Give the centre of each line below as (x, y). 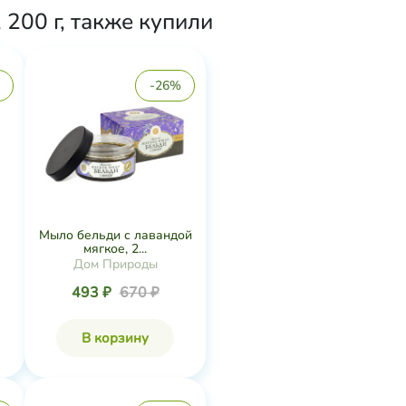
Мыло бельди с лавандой (115, 235)
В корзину (115, 338)
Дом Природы (115, 264)
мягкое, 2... (115, 249)
